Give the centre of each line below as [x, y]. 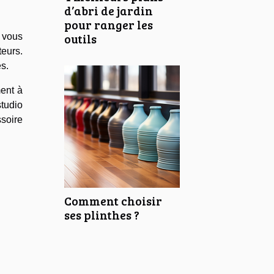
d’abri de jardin [109, 10]
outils [80, 38]
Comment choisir [113, 200]
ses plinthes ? [102, 214]
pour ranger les [109, 24]
